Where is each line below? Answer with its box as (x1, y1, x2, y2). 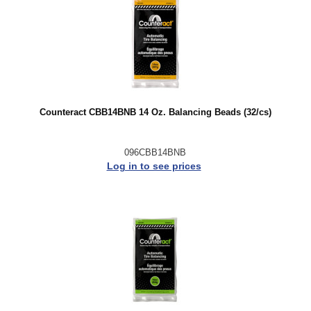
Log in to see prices (106, 160, 201, 171)
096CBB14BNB (124, 147, 186, 158)
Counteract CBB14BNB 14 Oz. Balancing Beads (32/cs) (39, 108, 271, 117)
